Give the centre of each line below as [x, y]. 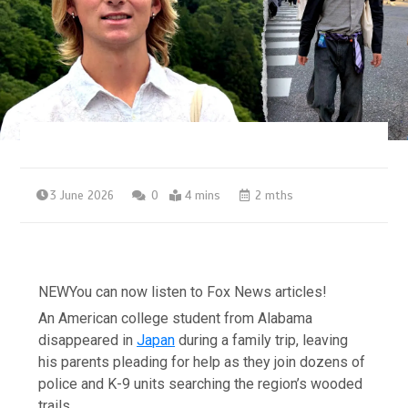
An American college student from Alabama [176, 318]
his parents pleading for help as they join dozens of [202, 362]
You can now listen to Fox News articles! [199, 291]
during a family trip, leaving [262, 340]
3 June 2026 [82, 195]
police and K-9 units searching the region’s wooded [201, 383]
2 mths [273, 195]
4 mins [203, 195]
